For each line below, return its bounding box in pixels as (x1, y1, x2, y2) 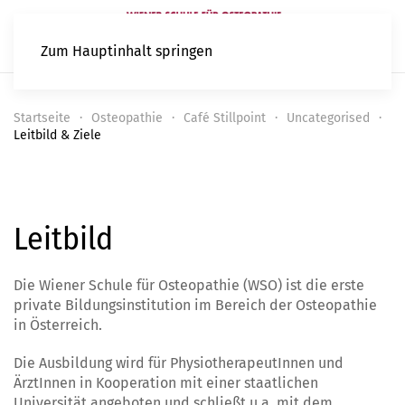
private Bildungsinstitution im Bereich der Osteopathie (14, 297, 377, 315)
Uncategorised (287, 110, 370, 126)
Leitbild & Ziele (14, 127, 101, 143)
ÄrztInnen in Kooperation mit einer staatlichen (14, 374, 318, 392)
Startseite (14, 110, 71, 126)
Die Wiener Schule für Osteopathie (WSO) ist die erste (14, 277, 364, 295)
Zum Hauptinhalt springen (41, 42, 212, 60)
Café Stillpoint (184, 110, 266, 126)
